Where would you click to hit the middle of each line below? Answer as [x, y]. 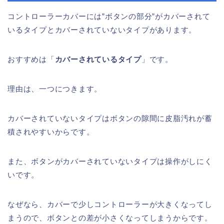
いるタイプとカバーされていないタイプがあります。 [102, 30]
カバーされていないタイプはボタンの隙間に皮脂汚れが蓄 [110, 118]
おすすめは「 [31, 59]
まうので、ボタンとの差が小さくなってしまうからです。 [110, 218]
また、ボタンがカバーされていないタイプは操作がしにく [110, 161]
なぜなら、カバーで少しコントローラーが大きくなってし [110, 204]
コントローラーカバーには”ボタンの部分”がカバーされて [109, 16]
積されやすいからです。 [51, 132]
